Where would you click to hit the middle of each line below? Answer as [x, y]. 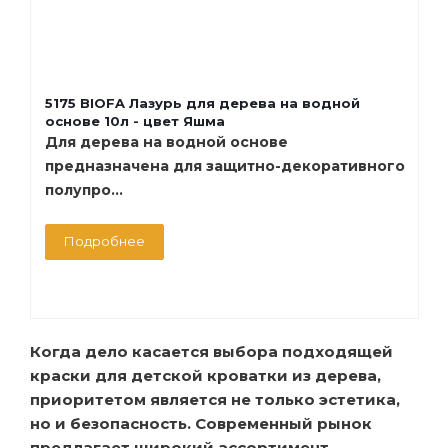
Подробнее [104, 240]
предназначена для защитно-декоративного [225, 165]
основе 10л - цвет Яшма [135, 120]
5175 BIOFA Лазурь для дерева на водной [202, 102]
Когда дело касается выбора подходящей [211, 351]
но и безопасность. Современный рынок [201, 423]
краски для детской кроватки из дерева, [205, 375]
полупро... [84, 189]
